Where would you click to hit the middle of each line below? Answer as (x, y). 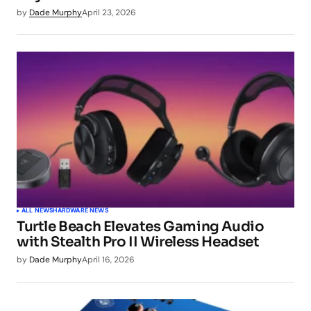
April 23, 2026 (109, 13)
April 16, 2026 (108, 260)
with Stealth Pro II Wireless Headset (138, 242)
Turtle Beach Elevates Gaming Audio (141, 227)
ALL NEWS (37, 211)
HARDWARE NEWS (81, 211)
